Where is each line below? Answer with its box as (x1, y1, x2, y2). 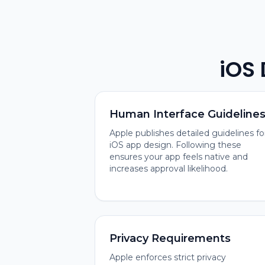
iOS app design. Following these (109, 140, 241, 150)
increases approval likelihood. (109, 163, 228, 174)
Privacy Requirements (109, 232, 231, 245)
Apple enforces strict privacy (109, 252, 226, 263)
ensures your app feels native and (109, 151, 248, 162)
